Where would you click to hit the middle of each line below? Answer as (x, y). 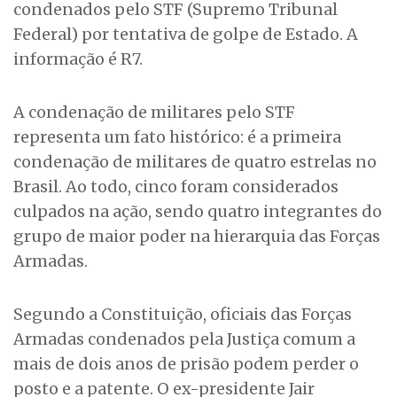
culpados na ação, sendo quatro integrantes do (198, 212)
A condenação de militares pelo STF (154, 113)
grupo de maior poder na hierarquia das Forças (197, 237)
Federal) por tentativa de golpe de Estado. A (186, 35)
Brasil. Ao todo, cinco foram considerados (176, 187)
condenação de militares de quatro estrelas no (195, 162)
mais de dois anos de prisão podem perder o (186, 364)
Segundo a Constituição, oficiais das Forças (183, 315)
